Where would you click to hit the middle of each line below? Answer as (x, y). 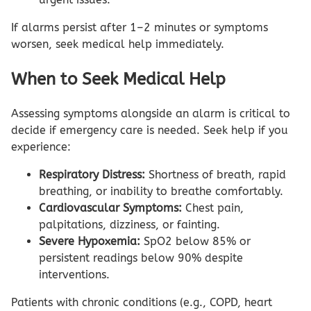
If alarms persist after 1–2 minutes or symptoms (140, 27)
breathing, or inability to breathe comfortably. (161, 191)
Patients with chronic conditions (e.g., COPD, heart (142, 302)
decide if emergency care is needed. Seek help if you (150, 130)
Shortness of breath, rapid (216, 174)
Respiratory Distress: (92, 174)
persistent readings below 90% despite (141, 258)
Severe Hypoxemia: (90, 241)
